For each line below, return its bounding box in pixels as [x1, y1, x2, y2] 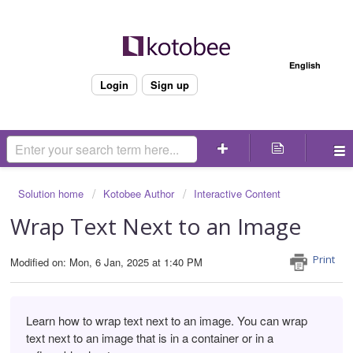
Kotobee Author [103, 186, 174, 201]
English [289, 59, 321, 71]
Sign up [150, 77, 189, 92]
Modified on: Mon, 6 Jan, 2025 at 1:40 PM [10, 255, 203, 270]
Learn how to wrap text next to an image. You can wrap [26, 311, 307, 329]
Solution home [18, 186, 87, 201]
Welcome [124, 55, 165, 69]
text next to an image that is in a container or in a [26, 329, 273, 346]
